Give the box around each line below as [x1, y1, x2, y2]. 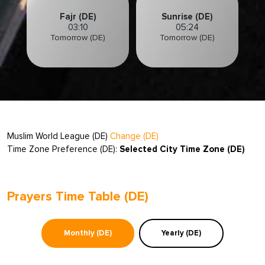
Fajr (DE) [59, 12, 96, 21]
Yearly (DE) [161, 230, 201, 237]
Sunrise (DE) [161, 12, 213, 21]
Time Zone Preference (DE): [7, 145, 119, 154]
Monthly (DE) [64, 230, 112, 237]
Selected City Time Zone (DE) [119, 145, 245, 154]
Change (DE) [110, 132, 159, 141]
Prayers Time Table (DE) [7, 190, 148, 203]
